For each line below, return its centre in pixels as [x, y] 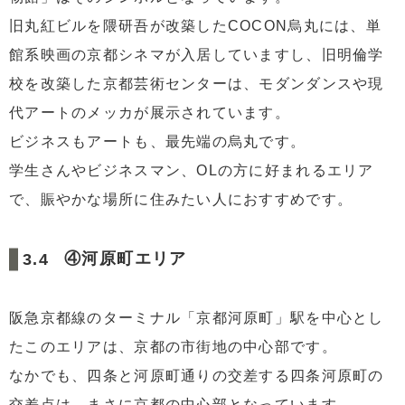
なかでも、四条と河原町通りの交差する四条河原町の [197, 375]
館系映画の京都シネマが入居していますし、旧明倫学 [197, 55]
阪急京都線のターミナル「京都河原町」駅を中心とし [197, 317]
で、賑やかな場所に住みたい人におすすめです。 [181, 200]
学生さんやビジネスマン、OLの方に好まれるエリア [192, 171]
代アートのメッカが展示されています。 [150, 113]
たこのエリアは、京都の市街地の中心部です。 [173, 346]
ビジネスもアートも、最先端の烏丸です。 [158, 142]
